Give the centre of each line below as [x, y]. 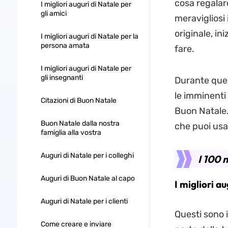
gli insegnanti [62, 78]
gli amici [53, 13]
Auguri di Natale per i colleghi [87, 155]
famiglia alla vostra [71, 133]
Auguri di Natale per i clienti [84, 201]
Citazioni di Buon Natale [78, 101]
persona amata [65, 46]
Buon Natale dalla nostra [80, 123]
